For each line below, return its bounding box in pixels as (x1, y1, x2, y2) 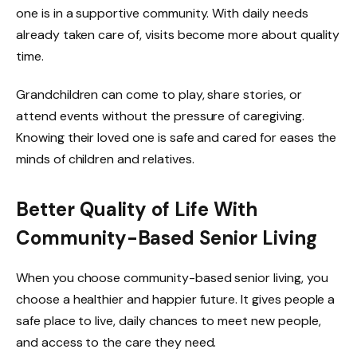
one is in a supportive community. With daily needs (16, 5, 308, 22)
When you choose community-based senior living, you (16, 269, 328, 287)
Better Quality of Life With (16, 197, 257, 222)
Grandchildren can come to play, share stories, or (16, 85, 302, 103)
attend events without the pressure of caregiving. (16, 107, 304, 124)
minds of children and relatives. (16, 150, 194, 167)
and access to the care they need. (16, 334, 217, 351)
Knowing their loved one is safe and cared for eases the (16, 128, 337, 146)
